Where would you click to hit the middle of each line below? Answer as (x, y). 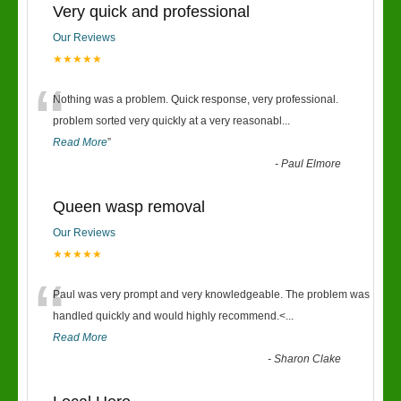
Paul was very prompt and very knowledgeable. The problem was (211, 294)
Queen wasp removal (129, 207)
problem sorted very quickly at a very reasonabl (167, 121)
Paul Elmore (311, 164)
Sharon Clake (308, 359)
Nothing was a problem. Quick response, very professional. (196, 99)
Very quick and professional (151, 12)
